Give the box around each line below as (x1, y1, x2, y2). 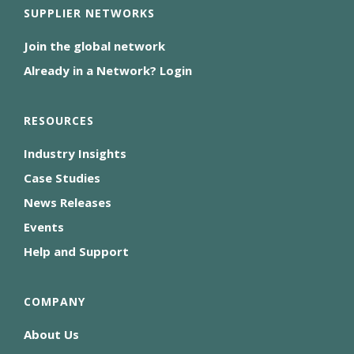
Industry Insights (24, 145, 126, 162)
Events (24, 219, 64, 235)
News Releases (24, 194, 111, 211)
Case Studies (24, 170, 100, 186)
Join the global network (24, 38, 165, 55)
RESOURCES (24, 113, 94, 129)
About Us (24, 326, 79, 343)
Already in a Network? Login (24, 62, 192, 79)
